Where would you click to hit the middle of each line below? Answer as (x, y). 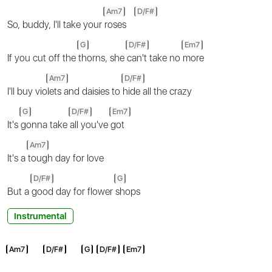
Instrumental (40, 216)
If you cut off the (43, 58)
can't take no (155, 58)
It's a (18, 158)
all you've (90, 124)
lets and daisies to (85, 91)
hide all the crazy (157, 91)
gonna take (45, 124)
